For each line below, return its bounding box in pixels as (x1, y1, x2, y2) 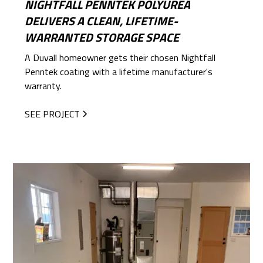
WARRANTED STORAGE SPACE (25, 28, 180, 46)
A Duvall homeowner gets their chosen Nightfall (25, 50, 216, 65)
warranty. (25, 78, 62, 93)
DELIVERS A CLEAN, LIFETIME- (25, 11, 178, 30)
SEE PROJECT (25, 106, 80, 121)
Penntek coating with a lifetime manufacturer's (25, 64, 213, 79)
